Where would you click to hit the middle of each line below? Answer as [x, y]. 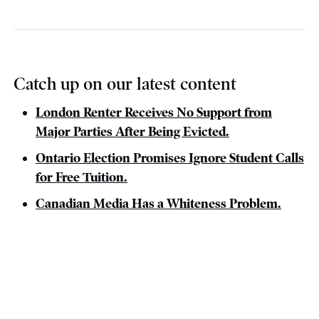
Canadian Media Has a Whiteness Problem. [158, 203]
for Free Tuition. [82, 177]
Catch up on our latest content [125, 84]
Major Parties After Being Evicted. [132, 131]
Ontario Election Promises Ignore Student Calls [170, 158]
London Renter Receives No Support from [154, 112]
